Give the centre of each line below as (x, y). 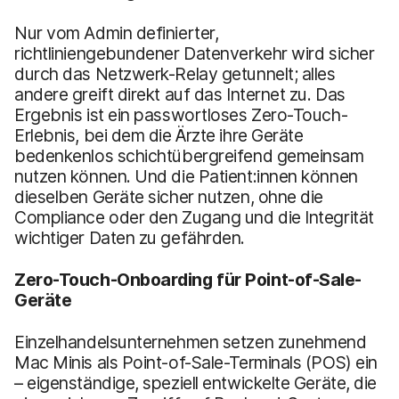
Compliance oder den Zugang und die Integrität (194, 217)
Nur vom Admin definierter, (117, 33)
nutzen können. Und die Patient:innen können (186, 176)
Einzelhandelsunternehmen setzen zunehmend (191, 342)
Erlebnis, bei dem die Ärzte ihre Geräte (159, 135)
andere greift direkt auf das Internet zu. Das (180, 94)
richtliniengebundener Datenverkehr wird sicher (195, 53)
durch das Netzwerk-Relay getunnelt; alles (175, 73)
